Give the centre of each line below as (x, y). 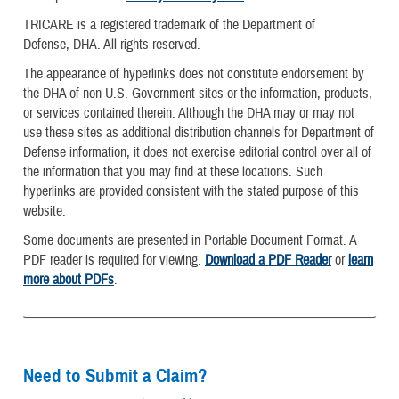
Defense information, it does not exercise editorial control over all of (197, 152)
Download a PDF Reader (268, 261)
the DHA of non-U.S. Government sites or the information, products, (198, 93)
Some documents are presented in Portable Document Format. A (190, 241)
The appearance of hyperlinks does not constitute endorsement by (194, 73)
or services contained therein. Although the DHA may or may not (189, 113)
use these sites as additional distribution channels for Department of (199, 132)
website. (45, 211)
